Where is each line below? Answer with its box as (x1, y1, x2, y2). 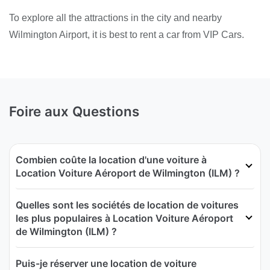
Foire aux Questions (9, 103, 139, 120)
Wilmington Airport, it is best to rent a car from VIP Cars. (9, 29, 244, 40)
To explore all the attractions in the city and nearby (9, 12, 222, 23)
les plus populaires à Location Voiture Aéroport (16, 212, 233, 225)
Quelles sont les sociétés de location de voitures (16, 199, 239, 212)
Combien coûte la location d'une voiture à (16, 154, 207, 166)
